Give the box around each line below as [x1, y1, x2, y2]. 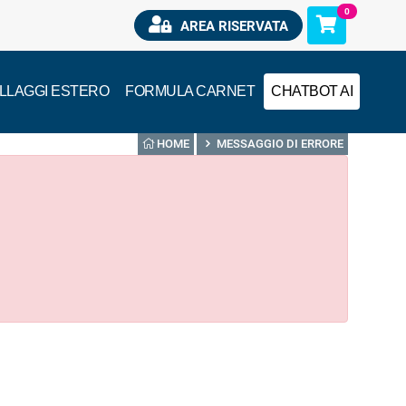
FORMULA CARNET [125, 83, 255, 99]
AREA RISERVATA [176, 18, 288, 34]
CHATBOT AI [271, 83, 353, 99]
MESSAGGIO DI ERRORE [217, 137, 343, 150]
